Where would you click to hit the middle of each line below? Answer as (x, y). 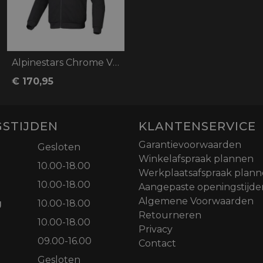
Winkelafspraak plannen (196, 159)
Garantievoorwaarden (190, 145)
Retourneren (170, 215)
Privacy (156, 230)
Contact (157, 244)
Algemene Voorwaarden (196, 201)
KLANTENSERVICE (197, 127)
